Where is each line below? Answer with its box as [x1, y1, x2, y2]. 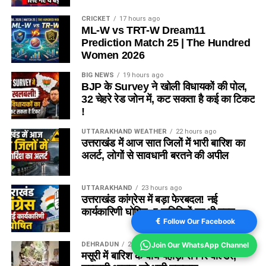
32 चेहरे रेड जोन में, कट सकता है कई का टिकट [81, 93, 255, 106]
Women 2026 [81, 49, 145, 62]
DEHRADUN [81, 240, 119, 249]
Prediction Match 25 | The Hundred [81, 37, 251, 49]
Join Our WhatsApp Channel [151, 240, 249, 249]
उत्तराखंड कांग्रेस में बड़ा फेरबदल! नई [81, 194, 218, 206]
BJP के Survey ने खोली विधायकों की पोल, [81, 81, 248, 93]
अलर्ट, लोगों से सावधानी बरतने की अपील [81, 150, 229, 162]
